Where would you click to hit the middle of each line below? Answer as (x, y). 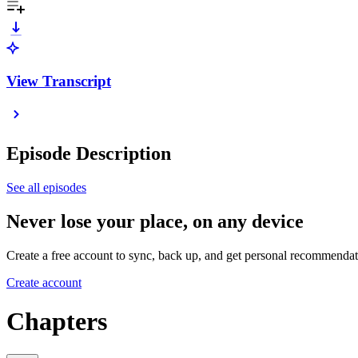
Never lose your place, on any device (155, 222)
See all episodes (46, 188)
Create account (44, 282)
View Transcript (59, 81)
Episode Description (89, 154)
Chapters (57, 322)
